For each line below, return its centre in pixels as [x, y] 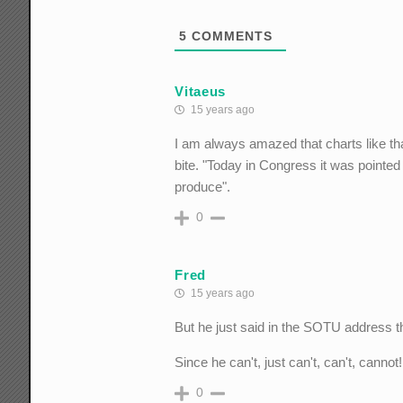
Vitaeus [201, 91]
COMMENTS [230, 36]
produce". [203, 187]
